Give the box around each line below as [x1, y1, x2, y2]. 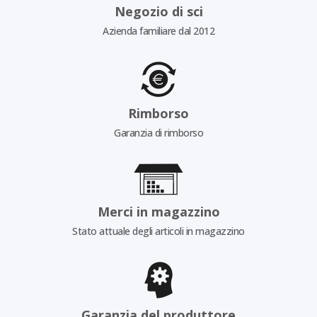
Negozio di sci [114, 2, 203, 20]
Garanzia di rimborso [114, 125, 203, 139]
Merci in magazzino [97, 202, 220, 220]
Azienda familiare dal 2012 [103, 23, 214, 38]
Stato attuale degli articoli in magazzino [72, 224, 245, 238]
